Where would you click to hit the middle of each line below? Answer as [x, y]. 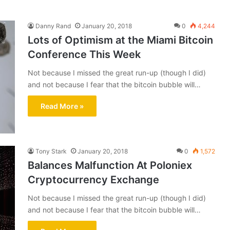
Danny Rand [53, 26]
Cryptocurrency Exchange [93, 180]
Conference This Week [84, 54]
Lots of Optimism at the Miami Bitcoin [120, 40]
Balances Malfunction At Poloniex [110, 165]
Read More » [62, 106]
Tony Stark [51, 151]
